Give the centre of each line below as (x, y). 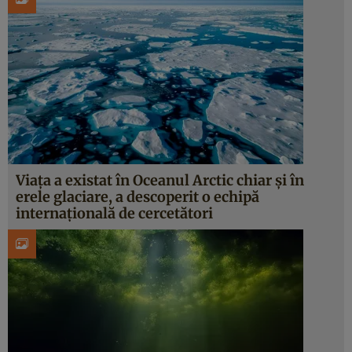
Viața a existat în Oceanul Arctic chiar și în (160, 180)
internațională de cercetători (114, 213)
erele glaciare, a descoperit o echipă (137, 197)
